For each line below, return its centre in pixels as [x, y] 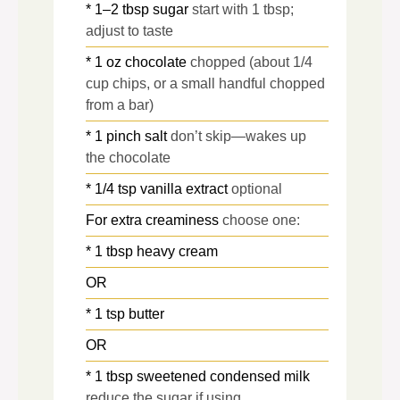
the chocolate [128, 157]
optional [257, 188]
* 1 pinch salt [126, 136]
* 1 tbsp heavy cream [152, 251]
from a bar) [120, 104]
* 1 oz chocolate [136, 62]
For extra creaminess [152, 220]
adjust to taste [129, 30]
